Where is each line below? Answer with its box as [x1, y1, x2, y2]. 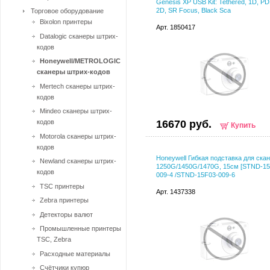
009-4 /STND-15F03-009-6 [156, 171, 235, 178]
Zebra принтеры [40, 196, 89, 204]
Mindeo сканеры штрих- [40, 107, 112, 115]
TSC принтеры [40, 182, 84, 190]
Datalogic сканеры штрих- [40, 32, 118, 40]
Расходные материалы [40, 250, 110, 257]
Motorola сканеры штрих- [40, 132, 116, 140]
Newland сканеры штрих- [40, 157, 116, 165]
